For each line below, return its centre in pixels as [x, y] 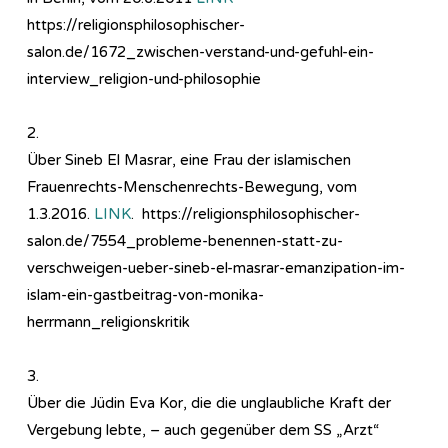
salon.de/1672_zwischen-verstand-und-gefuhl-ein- [200, 51]
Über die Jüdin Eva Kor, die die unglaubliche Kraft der [209, 402]
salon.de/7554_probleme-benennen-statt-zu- [185, 240]
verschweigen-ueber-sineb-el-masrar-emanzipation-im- [216, 267]
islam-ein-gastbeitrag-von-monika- [145, 294]
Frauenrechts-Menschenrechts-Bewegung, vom [192, 186]
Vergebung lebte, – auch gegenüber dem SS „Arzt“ [203, 429]
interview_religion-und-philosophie [144, 78]
